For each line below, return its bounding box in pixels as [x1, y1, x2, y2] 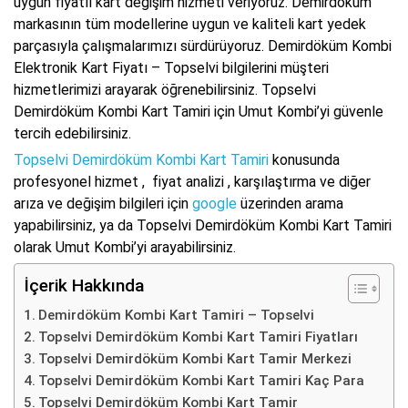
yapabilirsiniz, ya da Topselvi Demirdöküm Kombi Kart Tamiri [14, 216, 392, 234]
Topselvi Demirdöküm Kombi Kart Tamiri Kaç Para [38, 372, 365, 389]
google [192, 194, 237, 212]
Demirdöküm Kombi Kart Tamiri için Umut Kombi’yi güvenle [14, 102, 383, 120]
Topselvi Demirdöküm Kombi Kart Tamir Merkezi [38, 350, 352, 367]
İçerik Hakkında [24, 274, 144, 296]
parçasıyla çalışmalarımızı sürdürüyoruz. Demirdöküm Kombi [14, 36, 392, 55]
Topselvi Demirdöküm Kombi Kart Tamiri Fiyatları [38, 328, 359, 345]
